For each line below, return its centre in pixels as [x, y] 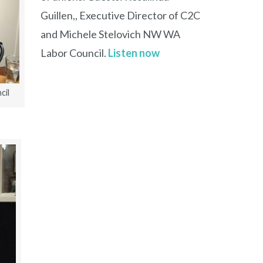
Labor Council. [74, 53]
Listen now [134, 53]
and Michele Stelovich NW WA [110, 34]
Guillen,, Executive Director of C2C [120, 16]
